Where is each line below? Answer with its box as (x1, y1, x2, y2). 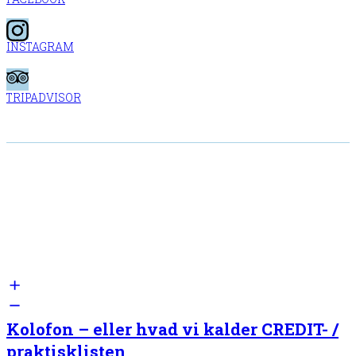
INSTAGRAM (6, 40, 74, 55)
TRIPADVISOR (6, 90, 81, 105)
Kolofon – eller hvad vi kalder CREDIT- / (6, 318, 339, 341)
